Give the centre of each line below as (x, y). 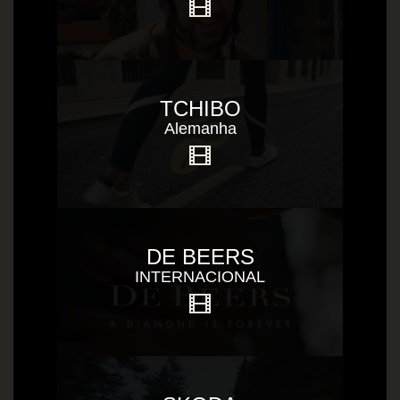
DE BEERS (200, 257)
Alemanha (200, 129)
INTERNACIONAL (200, 277)
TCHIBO (200, 108)
